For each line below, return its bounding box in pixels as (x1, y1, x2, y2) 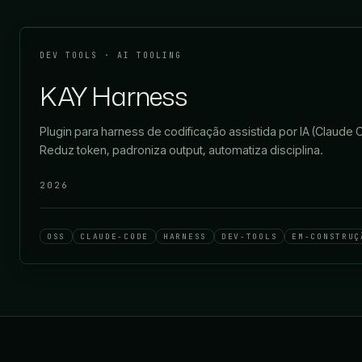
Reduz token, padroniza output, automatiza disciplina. (40, 143, 323, 158)
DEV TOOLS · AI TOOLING (40, 50, 182, 61)
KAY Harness (40, 78, 187, 115)
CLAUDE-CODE (80, 231, 149, 242)
